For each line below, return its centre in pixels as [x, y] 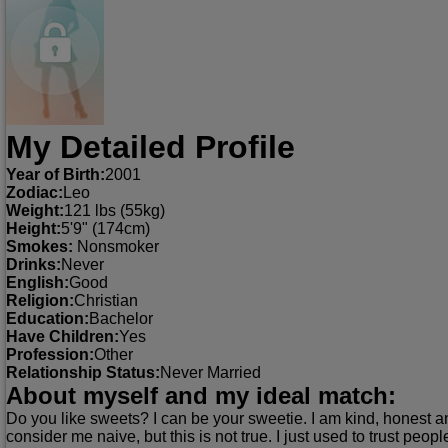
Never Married [210, 373]
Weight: [35, 211]
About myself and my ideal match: [201, 396]
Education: [47, 319]
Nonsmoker [116, 247]
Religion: [40, 301]
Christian [106, 301]
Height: [33, 229]
